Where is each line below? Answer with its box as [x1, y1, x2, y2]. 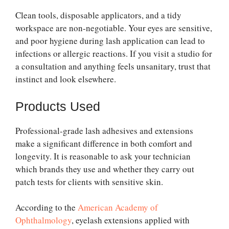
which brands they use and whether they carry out [15, 163, 194, 175]
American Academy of [78, 201, 158, 214]
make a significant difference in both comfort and [15, 137, 192, 149]
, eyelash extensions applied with [72, 214, 190, 226]
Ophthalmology [15, 214, 72, 226]
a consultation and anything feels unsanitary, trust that [15, 60, 211, 73]
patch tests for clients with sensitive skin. [15, 175, 163, 188]
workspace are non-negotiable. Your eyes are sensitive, [15, 22, 212, 34]
